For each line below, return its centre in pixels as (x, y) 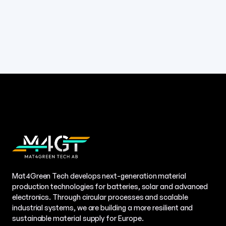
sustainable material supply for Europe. (78, 218)
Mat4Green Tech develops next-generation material (99, 175)
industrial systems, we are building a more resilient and (103, 207)
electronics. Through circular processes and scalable (100, 196)
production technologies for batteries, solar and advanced (110, 186)
